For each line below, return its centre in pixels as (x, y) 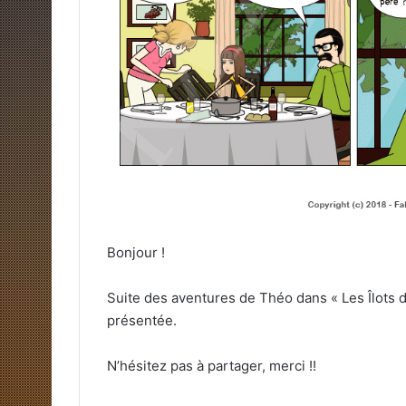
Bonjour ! (136, 253)
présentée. (142, 321)
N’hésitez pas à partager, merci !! (212, 366)
